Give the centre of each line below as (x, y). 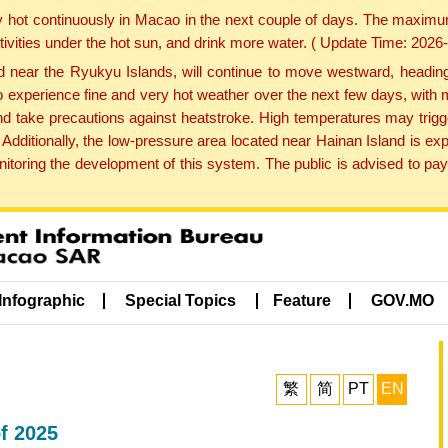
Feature (301, 301)
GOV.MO (403, 301)
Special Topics (181, 301)
